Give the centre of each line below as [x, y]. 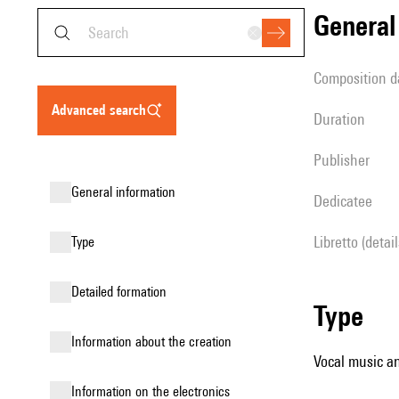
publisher [346, 160]
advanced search [103, 110]
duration [344, 119]
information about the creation [153, 342]
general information [127, 192]
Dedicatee [347, 201]
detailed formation [123, 292]
